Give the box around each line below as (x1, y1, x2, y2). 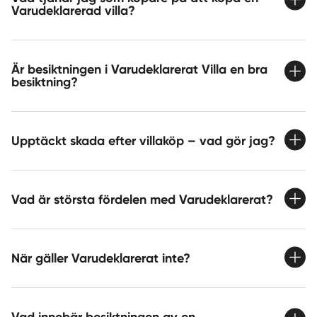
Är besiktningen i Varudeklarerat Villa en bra (11, 62, 267, 78)
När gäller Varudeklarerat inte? (11, 250, 192, 267)
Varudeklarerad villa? (11, 3, 137, 19)
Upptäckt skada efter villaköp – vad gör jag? (11, 133, 275, 149)
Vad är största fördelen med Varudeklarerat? (11, 192, 275, 208)
